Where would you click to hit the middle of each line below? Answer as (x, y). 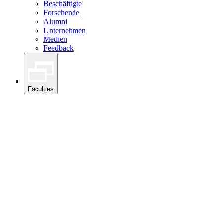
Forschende (61, 12)
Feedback (58, 48)
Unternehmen (65, 30)
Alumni (55, 21)
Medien (55, 39)
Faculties (41, 89)
